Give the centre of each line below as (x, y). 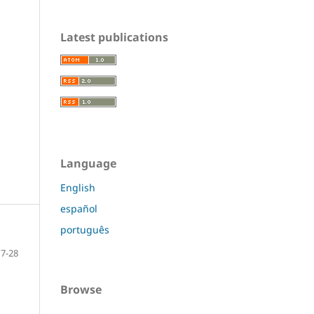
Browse (81, 289)
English (78, 187)
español (79, 208)
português (85, 229)
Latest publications (114, 37)
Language (88, 163)
